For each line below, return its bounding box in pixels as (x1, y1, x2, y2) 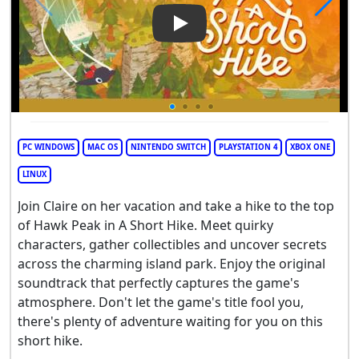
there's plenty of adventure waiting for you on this (18, 312, 323, 330)
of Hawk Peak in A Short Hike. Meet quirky (18, 216, 273, 234)
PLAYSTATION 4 (219, 141, 277, 152)
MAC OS (87, 141, 118, 152)
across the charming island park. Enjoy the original (18, 254, 325, 272)
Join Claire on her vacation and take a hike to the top (18, 196, 334, 215)
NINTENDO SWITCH (131, 141, 206, 152)
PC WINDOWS (22, 141, 75, 152)
